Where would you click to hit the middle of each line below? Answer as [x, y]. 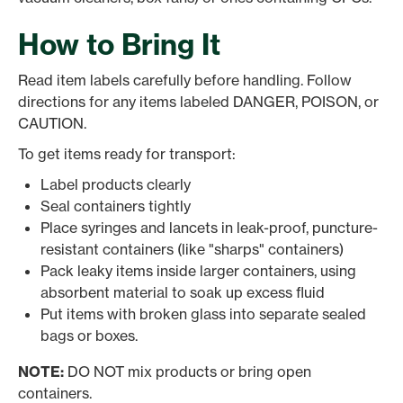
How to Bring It [119, 44]
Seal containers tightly [116, 206]
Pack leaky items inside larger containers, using [198, 270]
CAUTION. [52, 123]
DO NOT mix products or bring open [188, 371]
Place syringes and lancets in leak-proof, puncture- [209, 227]
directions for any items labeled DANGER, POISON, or [198, 101]
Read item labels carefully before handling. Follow [185, 80]
